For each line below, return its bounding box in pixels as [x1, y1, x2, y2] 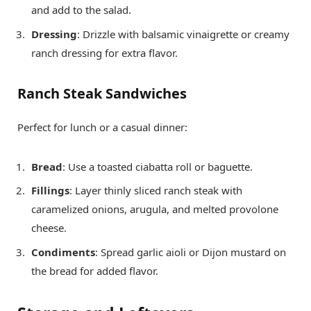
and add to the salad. [31, 3, 131, 17]
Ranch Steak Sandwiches [17, 83, 187, 103]
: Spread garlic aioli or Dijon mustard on [95, 244, 286, 259]
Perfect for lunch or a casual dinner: [17, 119, 187, 134]
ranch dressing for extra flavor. [31, 45, 178, 60]
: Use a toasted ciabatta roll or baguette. [62, 159, 253, 174]
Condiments [31, 244, 95, 259]
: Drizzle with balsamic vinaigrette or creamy [77, 26, 289, 41]
